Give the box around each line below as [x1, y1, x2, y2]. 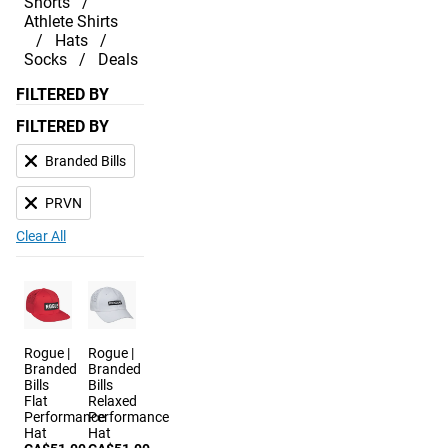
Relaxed [88, 393, 137, 409]
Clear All [16, 228, 66, 244]
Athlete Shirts [24, 12, 118, 31]
